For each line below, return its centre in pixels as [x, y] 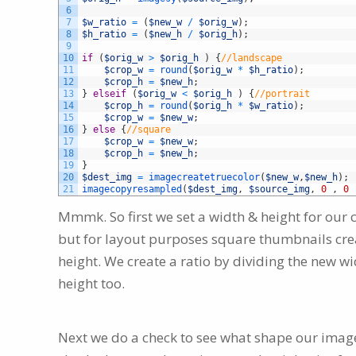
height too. [91, 284]
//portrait [282, 94]
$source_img [279, 190]
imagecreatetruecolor [204, 178]
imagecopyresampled [132, 190]
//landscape [252, 58]
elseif [110, 94]
